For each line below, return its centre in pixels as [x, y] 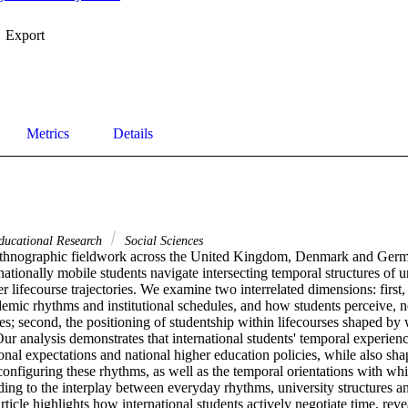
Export [25, 36]
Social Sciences [162, 241]
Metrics [48, 134]
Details [133, 134]
